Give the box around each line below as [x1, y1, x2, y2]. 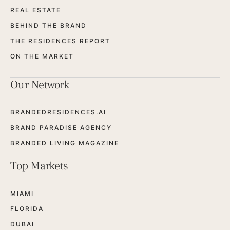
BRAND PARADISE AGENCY [10, 123, 112, 131]
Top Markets [10, 158, 68, 173]
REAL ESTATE [10, 6, 61, 14]
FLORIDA [10, 204, 44, 213]
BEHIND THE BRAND [10, 21, 87, 29]
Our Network [10, 77, 69, 92]
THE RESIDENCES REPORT [10, 36, 110, 45]
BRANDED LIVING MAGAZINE [10, 139, 119, 147]
